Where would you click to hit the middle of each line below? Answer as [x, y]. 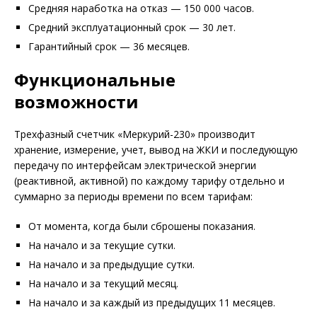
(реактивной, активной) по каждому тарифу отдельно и [149, 181]
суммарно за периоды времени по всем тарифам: [133, 196]
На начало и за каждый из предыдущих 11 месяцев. [152, 302]
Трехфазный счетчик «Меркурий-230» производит [135, 134]
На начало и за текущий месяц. [103, 283]
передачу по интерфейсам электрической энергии [135, 165]
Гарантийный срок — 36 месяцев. [109, 46]
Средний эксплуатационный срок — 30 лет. [132, 27]
